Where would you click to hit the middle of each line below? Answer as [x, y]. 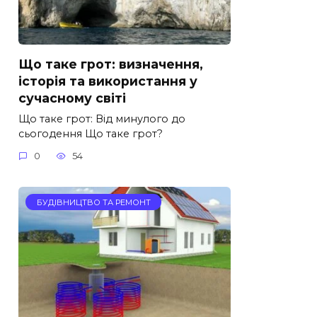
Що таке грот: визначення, [111, 64]
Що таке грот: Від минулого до [102, 119]
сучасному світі [72, 98]
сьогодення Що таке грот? [91, 133]
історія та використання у [108, 81]
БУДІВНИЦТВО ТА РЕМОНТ [93, 202]
